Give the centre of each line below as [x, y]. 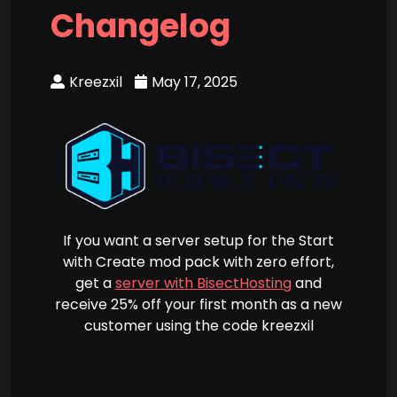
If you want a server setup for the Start [198, 241]
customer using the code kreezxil [198, 326]
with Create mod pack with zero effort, [198, 262]
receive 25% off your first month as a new [198, 305]
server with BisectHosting [203, 284]
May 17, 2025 [195, 82]
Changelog [140, 26]
